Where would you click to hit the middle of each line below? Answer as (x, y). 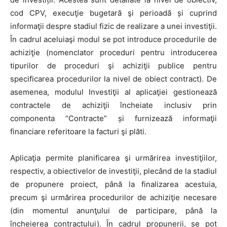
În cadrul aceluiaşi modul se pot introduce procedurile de (113, 39)
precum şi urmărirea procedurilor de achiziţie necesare (113, 197)
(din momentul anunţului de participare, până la (113, 210)
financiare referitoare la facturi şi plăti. (78, 131)
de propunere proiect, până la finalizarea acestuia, (113, 184)
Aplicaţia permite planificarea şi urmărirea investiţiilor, (113, 158)
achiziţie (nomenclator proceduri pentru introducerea (113, 52)
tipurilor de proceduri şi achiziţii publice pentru (113, 65)
